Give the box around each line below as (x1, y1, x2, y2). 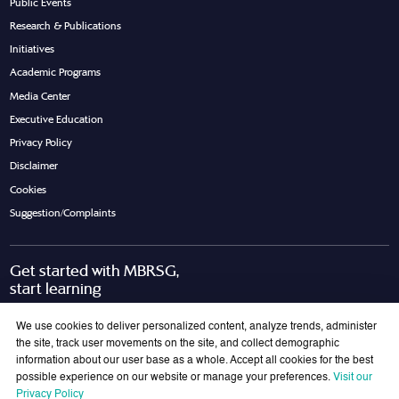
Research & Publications (10, 19, 122, 32)
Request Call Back (24, 314, 94, 323)
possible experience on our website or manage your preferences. (16, 372, 333, 384)
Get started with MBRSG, (10, 262, 181, 281)
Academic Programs (10, 66, 102, 79)
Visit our (333, 372, 372, 384)
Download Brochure (145, 314, 218, 323)
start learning (10, 280, 102, 298)
